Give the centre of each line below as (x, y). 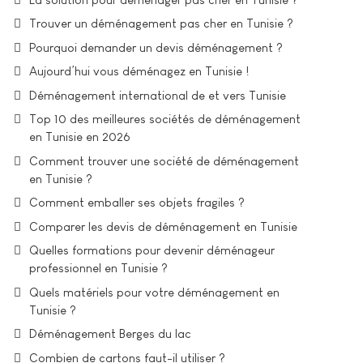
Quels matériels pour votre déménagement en (154, 292)
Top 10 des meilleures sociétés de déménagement (165, 119)
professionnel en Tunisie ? (98, 268)
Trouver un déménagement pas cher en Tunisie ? (161, 23)
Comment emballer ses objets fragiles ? (137, 202)
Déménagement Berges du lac (110, 333)
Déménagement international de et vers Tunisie (158, 95)
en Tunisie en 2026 (80, 137)
